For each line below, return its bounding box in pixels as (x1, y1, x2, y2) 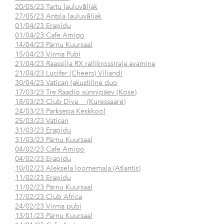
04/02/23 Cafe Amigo (15, 145, 84, 154)
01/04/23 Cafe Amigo (15, 31, 84, 40)
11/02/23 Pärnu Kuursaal (15, 183, 92, 192)
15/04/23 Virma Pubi (15, 50, 80, 59)
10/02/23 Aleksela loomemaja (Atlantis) (15, 164, 140, 173)
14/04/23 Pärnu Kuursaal (15, 40, 92, 49)
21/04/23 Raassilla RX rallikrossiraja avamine (15, 59, 155, 68)
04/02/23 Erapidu (15, 154, 71, 163)
